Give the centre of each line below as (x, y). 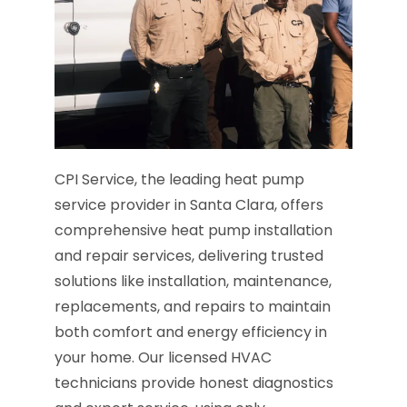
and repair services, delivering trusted (189, 256)
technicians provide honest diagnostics (194, 383)
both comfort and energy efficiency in (191, 333)
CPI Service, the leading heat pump (179, 180)
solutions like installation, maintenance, (193, 282)
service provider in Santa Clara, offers (189, 205)
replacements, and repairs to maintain (193, 307)
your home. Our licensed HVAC (163, 358)
